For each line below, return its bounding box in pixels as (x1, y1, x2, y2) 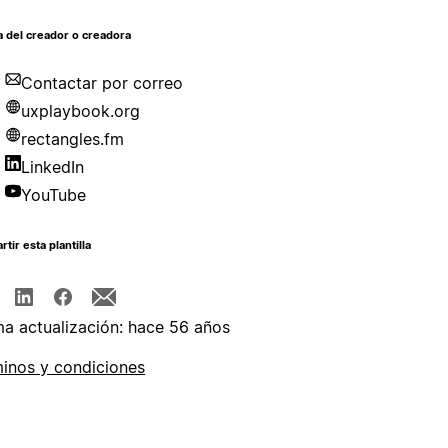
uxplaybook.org (21, 101, 141, 122)
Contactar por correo (21, 73, 184, 94)
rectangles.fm (21, 129, 125, 150)
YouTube (21, 185, 87, 206)
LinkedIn (21, 157, 85, 178)
